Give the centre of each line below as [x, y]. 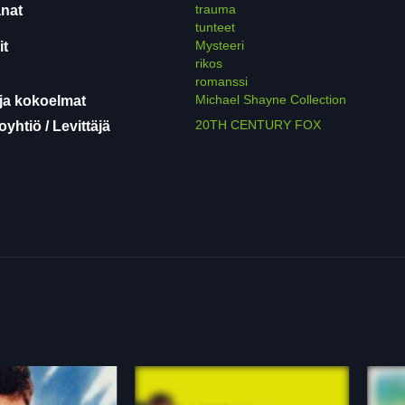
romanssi [221, 81]
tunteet [215, 27]
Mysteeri [219, 45]
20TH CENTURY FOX [258, 125]
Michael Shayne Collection [270, 99]
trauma [215, 9]
